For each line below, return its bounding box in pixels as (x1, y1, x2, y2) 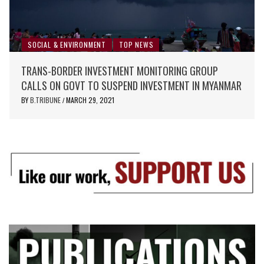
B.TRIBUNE (30, 94, 62, 105)
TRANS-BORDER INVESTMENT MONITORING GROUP (21, 62, 218, 78)
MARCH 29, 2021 (66, 94, 114, 105)
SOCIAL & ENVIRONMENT (28, 39, 106, 49)
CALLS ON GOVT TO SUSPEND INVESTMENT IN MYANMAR (21, 77, 242, 93)
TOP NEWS (119, 39, 154, 49)
